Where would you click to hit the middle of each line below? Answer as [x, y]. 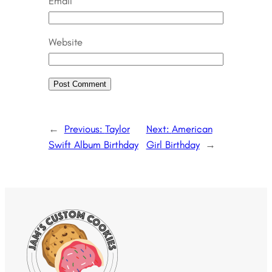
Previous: [84, 128]
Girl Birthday [173, 144]
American [192, 128]
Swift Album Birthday [93, 144]
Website [65, 42]
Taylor [117, 128]
